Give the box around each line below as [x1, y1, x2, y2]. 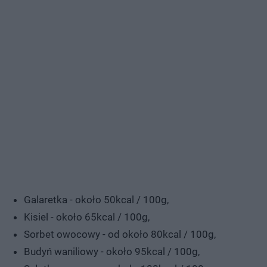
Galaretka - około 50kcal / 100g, [24, 193, 169, 206]
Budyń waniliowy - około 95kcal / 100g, [24, 245, 200, 257]
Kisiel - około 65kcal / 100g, [24, 210, 150, 223]
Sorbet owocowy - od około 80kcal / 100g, [24, 228, 216, 240]
